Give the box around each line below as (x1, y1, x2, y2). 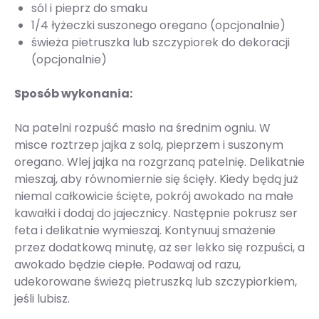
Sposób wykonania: (14, 85, 132, 102)
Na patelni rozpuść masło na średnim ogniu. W (14, 120, 271, 136)
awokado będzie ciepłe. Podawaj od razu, (14, 256, 241, 273)
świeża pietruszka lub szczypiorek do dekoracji (31, 34, 290, 51)
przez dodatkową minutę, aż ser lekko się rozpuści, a (14, 239, 305, 256)
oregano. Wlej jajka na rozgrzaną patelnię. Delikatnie (14, 154, 305, 170)
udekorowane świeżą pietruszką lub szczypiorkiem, (14, 273, 297, 290)
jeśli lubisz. (14, 291, 70, 307)
